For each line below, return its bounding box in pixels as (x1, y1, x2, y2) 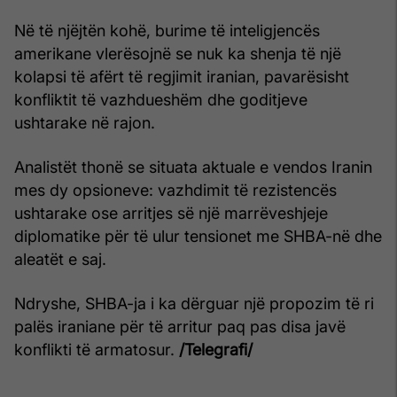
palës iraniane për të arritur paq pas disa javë (14, 316, 346, 336)
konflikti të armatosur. (14, 339, 179, 359)
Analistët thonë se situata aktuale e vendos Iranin (14, 157, 372, 176)
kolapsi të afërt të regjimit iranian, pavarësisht (14, 66, 349, 86)
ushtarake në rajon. (14, 113, 155, 132)
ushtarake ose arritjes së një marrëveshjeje (14, 203, 328, 222)
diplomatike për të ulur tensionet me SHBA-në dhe (14, 226, 382, 245)
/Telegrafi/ (179, 339, 253, 359)
